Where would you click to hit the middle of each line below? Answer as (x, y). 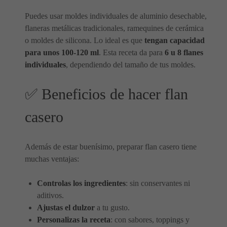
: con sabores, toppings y (150, 220)
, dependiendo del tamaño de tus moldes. (131, 65)
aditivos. (50, 195)
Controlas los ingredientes (81, 183)
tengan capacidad (175, 40)
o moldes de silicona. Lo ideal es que (85, 40)
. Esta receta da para (132, 52)
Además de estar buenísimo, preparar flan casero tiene (111, 147)
